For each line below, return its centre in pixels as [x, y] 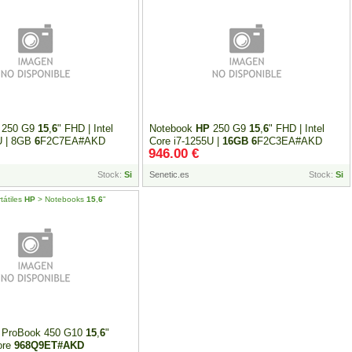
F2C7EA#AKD [73, 141]
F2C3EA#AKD [290, 141]
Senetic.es [170, 174]
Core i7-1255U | [186, 141]
